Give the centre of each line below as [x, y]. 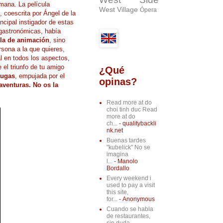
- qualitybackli [137, 124]
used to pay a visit [130, 185]
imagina [117, 155]
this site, [117, 192]
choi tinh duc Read [132, 110]
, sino [57, 40]
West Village [118, 10]
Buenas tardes [126, 141]
